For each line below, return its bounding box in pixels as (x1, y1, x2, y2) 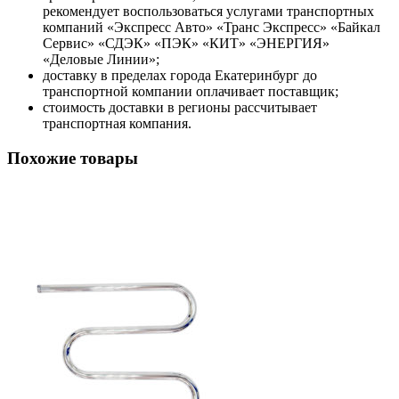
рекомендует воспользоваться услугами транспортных (43, 4, 374, 20)
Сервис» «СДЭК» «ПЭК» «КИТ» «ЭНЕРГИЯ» (43, 36, 330, 52)
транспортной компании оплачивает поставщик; (43, 84, 338, 100)
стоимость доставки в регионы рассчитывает (43, 100, 317, 116)
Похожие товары (7, 148, 138, 167)
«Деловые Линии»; (43, 52, 159, 68)
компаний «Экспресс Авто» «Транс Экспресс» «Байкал (43, 20, 380, 36)
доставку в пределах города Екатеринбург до (43, 68, 317, 84)
